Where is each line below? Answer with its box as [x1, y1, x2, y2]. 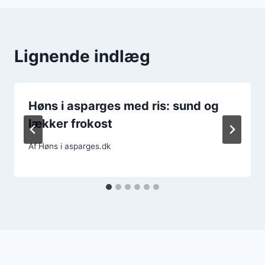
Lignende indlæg [14, 46, 150, 66]
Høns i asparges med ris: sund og [28, 98, 219, 113]
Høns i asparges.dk [38, 141, 111, 151]
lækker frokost [28, 116, 112, 131]
